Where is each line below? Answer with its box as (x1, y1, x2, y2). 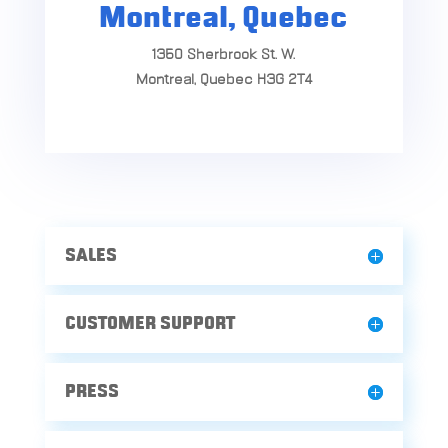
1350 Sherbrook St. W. (152, 47, 296, 64)
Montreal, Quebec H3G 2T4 (135, 72, 312, 89)
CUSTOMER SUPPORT (64, 314, 235, 335)
